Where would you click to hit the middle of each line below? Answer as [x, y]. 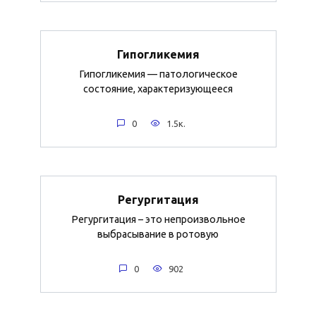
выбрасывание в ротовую [158, 234]
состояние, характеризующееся [158, 89]
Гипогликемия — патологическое [158, 74]
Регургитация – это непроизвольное [158, 219]
